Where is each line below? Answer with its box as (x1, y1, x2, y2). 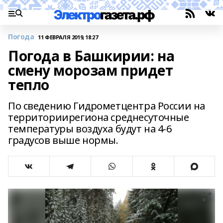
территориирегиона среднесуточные (8, 111, 189, 124)
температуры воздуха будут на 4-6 (8, 122, 172, 135)
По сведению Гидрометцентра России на (8, 99, 205, 112)
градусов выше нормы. (8, 133, 118, 147)
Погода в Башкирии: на (8, 46, 175, 65)
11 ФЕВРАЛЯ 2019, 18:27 (38, 33, 98, 41)
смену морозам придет (8, 61, 173, 80)
